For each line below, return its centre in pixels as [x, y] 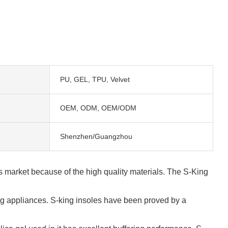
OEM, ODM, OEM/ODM [98, 108]
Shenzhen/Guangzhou [96, 136]
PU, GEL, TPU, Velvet [95, 79]
